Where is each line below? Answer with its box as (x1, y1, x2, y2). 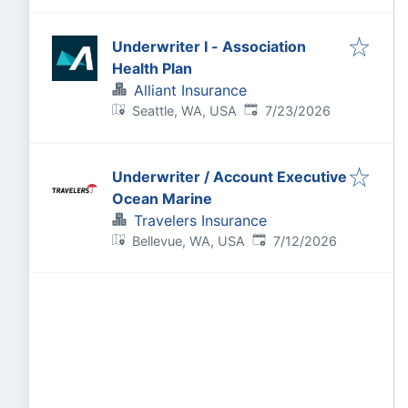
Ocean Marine (112, 189, 212, 208)
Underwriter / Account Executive (112, 168, 213, 186)
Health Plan (112, 59, 192, 77)
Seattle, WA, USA (132, 103, 238, 118)
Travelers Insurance (134, 211, 267, 229)
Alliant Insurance (134, 81, 247, 99)
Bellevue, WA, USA (132, 233, 246, 249)
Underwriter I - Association (112, 37, 306, 56)
